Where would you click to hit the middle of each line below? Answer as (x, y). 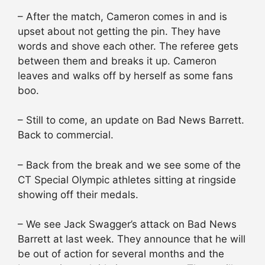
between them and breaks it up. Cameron (117, 61)
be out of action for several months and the (121, 254)
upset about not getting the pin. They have (119, 31)
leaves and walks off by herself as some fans (125, 75)
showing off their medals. (78, 194)
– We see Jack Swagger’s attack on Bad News (127, 224)
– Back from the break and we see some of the (129, 165)
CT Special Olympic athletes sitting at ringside (127, 180)
